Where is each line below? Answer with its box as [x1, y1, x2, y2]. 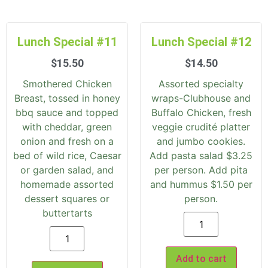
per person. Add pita [154, 164, 248, 176]
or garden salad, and [20, 164, 114, 176]
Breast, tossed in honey [14, 92, 120, 105]
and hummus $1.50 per [150, 178, 252, 191]
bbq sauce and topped [16, 106, 118, 119]
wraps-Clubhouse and [151, 92, 251, 105]
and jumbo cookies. [157, 135, 245, 148]
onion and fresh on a [20, 135, 114, 148]
